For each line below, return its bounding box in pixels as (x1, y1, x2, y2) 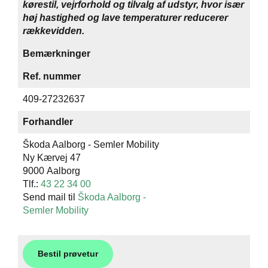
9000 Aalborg (23, 166, 80, 176)
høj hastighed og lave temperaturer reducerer (23, 13, 228, 23)
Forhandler (23, 117, 73, 127)
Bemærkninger (23, 48, 90, 59)
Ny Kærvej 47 (23, 153, 81, 163)
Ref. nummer (23, 71, 81, 81)
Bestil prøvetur (38, 249, 98, 258)
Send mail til (23, 192, 78, 202)
